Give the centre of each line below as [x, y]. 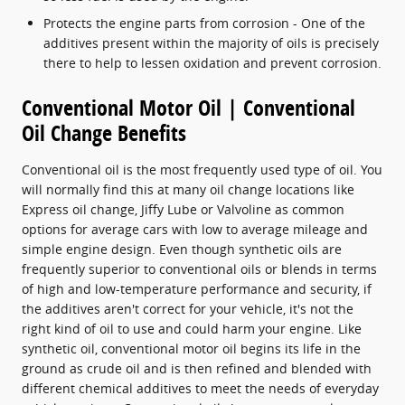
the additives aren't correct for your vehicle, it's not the [188, 308]
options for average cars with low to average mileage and [195, 229]
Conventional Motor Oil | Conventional [188, 107]
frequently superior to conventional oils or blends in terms [199, 268]
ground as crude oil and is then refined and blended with [197, 368]
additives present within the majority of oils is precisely [211, 42]
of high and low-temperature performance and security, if [197, 288]
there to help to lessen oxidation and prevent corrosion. [212, 62]
